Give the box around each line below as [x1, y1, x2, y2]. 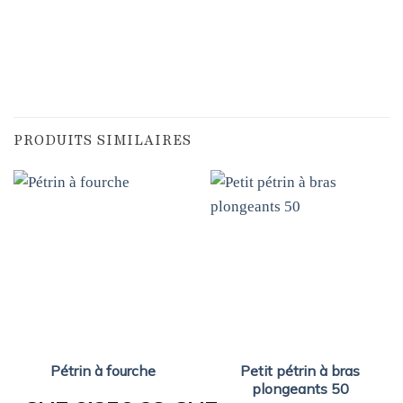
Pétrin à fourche [50, 362, 156, 381]
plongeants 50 [251, 380, 349, 399]
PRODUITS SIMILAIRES [13, 130, 192, 149]
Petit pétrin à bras [240, 362, 360, 381]
